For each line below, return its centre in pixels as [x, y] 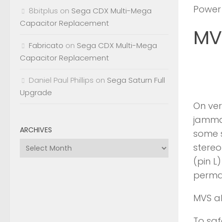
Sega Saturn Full [136, 80]
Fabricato [46, 45]
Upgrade [36, 92]
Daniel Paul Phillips [61, 80]
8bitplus [43, 11]
